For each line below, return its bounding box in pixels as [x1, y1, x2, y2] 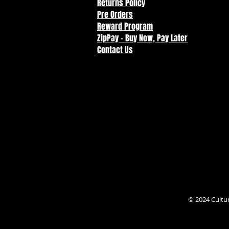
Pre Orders [97, 8, 133, 20]
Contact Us [97, 43, 133, 56]
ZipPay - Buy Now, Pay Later [97, 32, 188, 44]
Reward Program [97, 20, 153, 32]
